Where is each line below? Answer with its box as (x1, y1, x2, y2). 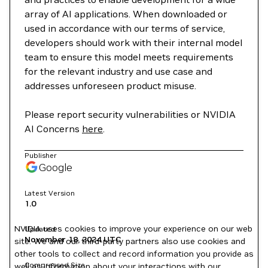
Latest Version (25, 188, 75, 197)
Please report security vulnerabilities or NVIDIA (25, 108, 236, 120)
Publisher (25, 151, 57, 160)
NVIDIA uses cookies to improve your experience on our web (14, 223, 252, 234)
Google (39, 160, 72, 174)
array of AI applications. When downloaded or (25, 8, 227, 20)
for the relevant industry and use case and (25, 65, 212, 77)
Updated (25, 224, 56, 233)
